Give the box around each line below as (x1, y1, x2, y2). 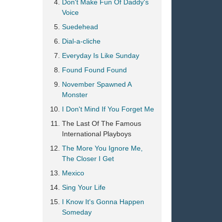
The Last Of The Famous (62, 119, 141, 127)
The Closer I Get (62, 155, 114, 163)
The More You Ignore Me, (62, 144, 143, 152)
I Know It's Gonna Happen (62, 198, 144, 206)
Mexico (62, 169, 84, 177)
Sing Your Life (62, 183, 106, 191)
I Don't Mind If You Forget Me (62, 105, 154, 113)
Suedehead (62, 23, 98, 31)
